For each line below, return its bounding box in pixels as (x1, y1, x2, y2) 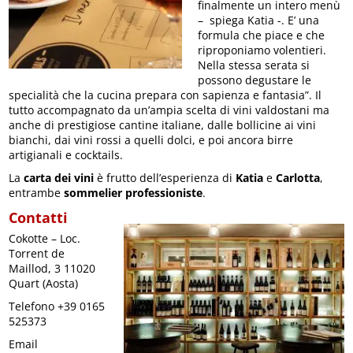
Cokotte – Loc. (9, 231, 81, 247)
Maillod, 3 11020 (9, 261, 96, 277)
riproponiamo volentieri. (198, 43, 327, 58)
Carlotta (273, 170, 321, 186)
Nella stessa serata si (198, 58, 310, 73)
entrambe (9, 185, 65, 201)
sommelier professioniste (64, 185, 203, 201)
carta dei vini (24, 170, 95, 186)
